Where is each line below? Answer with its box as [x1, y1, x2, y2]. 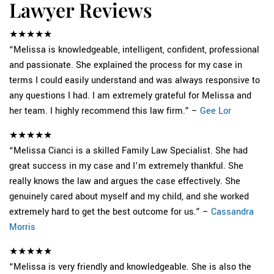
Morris [9, 221, 35, 234]
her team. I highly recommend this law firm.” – [9, 105, 200, 117]
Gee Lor [200, 105, 231, 117]
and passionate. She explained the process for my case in [9, 59, 242, 72]
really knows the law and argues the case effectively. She [9, 175, 240, 188]
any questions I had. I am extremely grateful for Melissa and [9, 89, 251, 102]
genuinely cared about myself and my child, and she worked [9, 190, 249, 203]
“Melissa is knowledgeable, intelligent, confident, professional [9, 43, 259, 56]
